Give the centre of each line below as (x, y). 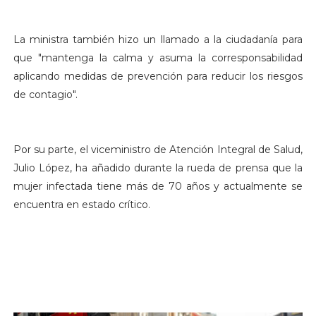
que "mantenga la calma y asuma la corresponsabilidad (158, 58)
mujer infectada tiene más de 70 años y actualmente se (158, 187)
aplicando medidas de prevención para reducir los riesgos (158, 77)
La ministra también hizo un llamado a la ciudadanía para (158, 40)
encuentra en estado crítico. (81, 205)
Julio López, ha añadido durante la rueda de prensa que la (158, 168)
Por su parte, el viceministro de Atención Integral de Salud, (158, 150)
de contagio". (45, 95)
